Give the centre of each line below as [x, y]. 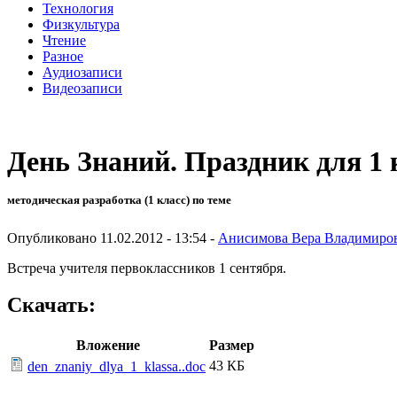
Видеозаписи [82, 88]
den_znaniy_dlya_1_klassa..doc [117, 367]
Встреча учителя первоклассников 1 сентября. [147, 268]
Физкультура [81, 24]
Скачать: [51, 305]
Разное [63, 56]
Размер [232, 346]
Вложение [108, 346]
